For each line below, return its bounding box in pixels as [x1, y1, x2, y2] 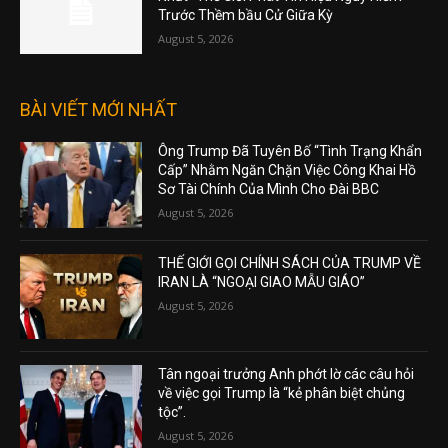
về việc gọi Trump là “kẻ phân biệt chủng [158, 385, 406, 402]
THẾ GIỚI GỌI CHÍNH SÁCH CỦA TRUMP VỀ [158, 254, 422, 271]
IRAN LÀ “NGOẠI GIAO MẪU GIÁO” [158, 273, 366, 290]
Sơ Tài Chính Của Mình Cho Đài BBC [158, 181, 380, 198]
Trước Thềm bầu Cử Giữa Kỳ [158, 7, 334, 24]
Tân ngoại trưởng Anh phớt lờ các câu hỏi [158, 366, 415, 383]
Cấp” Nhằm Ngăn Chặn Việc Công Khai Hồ [158, 162, 417, 179]
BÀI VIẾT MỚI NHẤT [20, 99, 177, 121]
